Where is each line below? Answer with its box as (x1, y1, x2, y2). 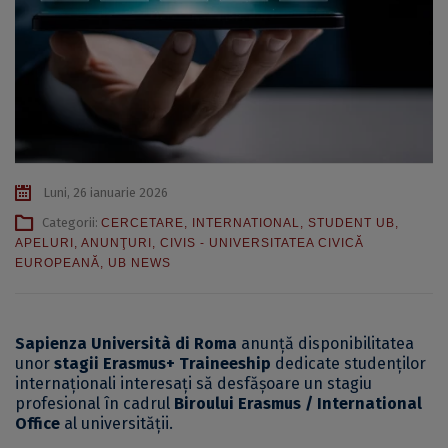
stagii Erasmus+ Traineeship (54, 354, 271, 374)
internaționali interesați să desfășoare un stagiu (15, 374, 372, 394)
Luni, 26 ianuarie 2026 (40, 185, 168, 201)
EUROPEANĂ (15, 256, 100, 271)
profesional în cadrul (15, 394, 174, 414)
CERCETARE (101, 216, 184, 231)
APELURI (15, 236, 74, 251)
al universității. (60, 414, 173, 434)
